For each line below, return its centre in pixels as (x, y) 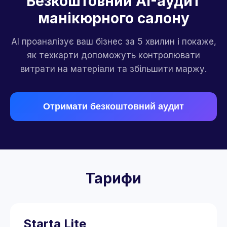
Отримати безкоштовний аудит (113, 106)
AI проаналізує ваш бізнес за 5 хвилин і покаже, (113, 42)
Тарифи (113, 178)
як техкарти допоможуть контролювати (113, 55)
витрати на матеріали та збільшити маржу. (113, 69)
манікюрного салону (113, 18)
